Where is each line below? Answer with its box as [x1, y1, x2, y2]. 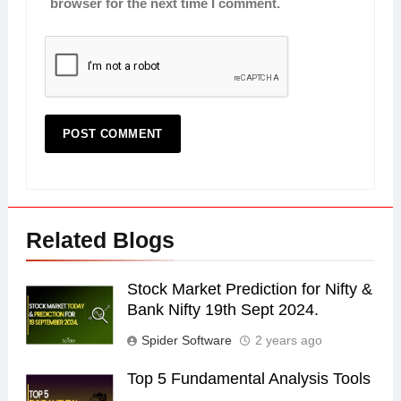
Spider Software [141, 332, 232, 347]
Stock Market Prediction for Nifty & [126, 279, 372, 298]
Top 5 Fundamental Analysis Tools [126, 369, 371, 388]
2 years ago [254, 332, 322, 347]
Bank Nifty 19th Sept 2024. [126, 300, 319, 319]
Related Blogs [26, 226, 175, 252]
